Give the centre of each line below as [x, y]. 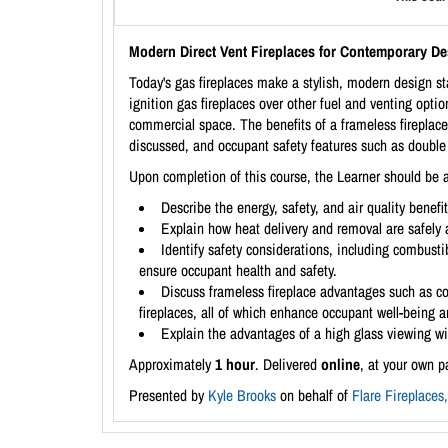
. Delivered [288, 364]
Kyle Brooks [242, 395]
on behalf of [314, 395]
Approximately [172, 364]
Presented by [168, 395]
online [340, 364]
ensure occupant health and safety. [238, 270]
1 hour [235, 364]
